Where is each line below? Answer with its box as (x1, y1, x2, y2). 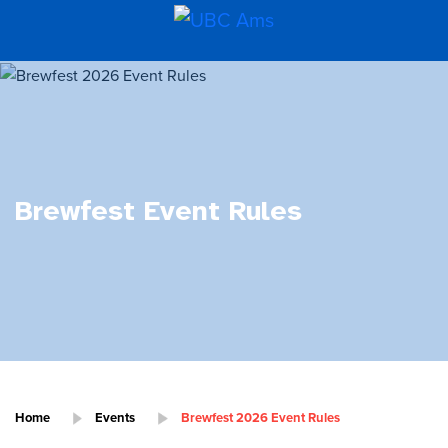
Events (95, 408, 136, 427)
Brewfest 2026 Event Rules (180, 408, 340, 427)
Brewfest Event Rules (15, 193, 302, 228)
